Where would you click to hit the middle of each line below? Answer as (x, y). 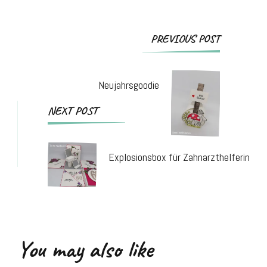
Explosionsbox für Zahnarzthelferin (179, 157)
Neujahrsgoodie (129, 85)
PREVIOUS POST (185, 39)
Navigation (154, 58)
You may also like (85, 249)
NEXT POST (73, 111)
